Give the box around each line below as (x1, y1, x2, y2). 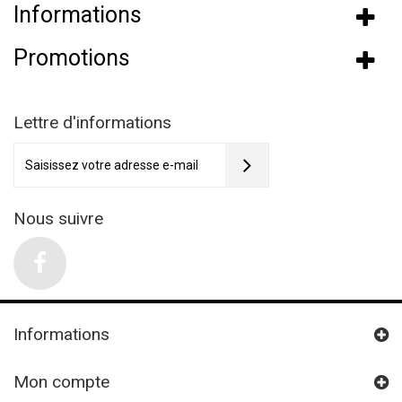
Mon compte (13, 371, 109, 392)
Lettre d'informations (13, 111, 171, 133)
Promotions (13, 44, 130, 71)
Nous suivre (13, 207, 103, 229)
